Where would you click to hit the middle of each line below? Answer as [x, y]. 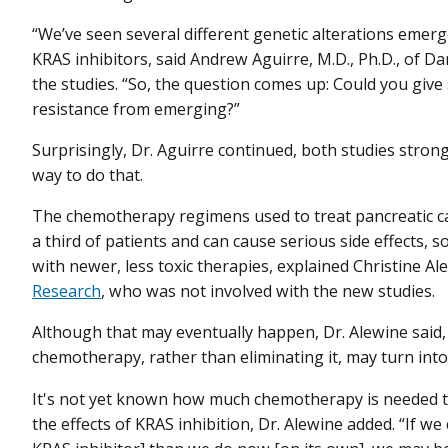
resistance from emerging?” [138, 109]
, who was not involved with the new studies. [268, 291]
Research [66, 291]
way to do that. [87, 175]
